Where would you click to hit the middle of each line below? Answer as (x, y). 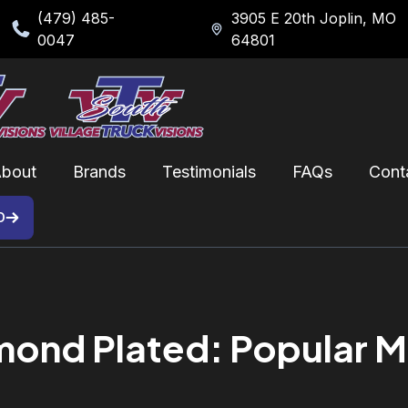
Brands (99, 171)
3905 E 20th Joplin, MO (314, 18)
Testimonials (209, 171)
